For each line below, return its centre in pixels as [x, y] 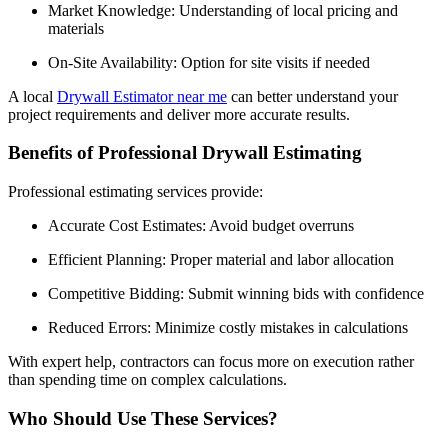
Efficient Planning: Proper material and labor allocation [221, 259]
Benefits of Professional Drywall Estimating [185, 153]
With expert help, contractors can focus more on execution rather [211, 361]
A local [32, 96]
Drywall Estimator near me [142, 96]
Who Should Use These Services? [143, 418]
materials [76, 28]
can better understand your [312, 96]
